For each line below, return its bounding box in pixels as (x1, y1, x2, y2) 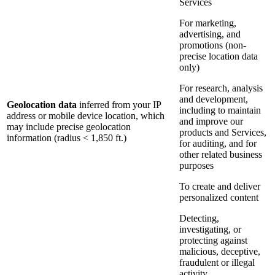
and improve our (179, 116, 243, 127)
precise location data (179, 51, 258, 62)
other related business (179, 149, 262, 160)
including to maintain (179, 105, 261, 116)
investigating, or (179, 224, 241, 235)
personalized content (179, 192, 258, 203)
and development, (179, 94, 248, 105)
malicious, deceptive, (179, 246, 260, 257)
